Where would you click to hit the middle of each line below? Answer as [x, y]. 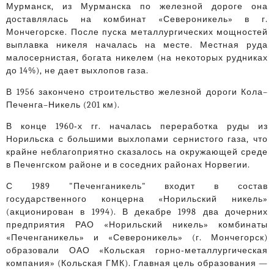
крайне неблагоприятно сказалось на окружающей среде [137, 152]
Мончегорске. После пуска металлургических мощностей [137, 32]
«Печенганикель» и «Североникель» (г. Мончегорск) [137, 238]
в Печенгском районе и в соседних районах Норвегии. [128, 165]
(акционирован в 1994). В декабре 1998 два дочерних [137, 212]
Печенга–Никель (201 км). [63, 105]
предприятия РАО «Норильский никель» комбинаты [137, 225]
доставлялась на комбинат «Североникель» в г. [137, 20]
